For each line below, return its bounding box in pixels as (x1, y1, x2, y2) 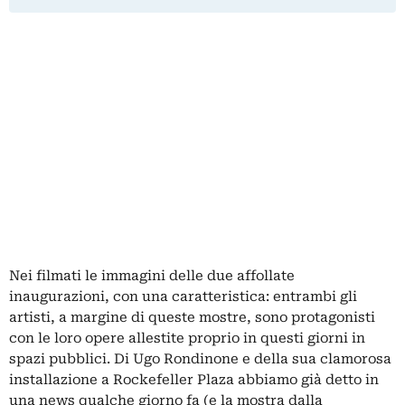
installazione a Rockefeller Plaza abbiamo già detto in (9, 372, 379, 389)
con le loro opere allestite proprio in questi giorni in (9, 330, 365, 347)
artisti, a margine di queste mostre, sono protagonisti (9, 309, 375, 326)
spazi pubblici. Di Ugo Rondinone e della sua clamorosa (9, 351, 391, 368)
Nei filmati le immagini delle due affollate (9, 268, 295, 285)
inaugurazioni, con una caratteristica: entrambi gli (9, 288, 357, 306)
